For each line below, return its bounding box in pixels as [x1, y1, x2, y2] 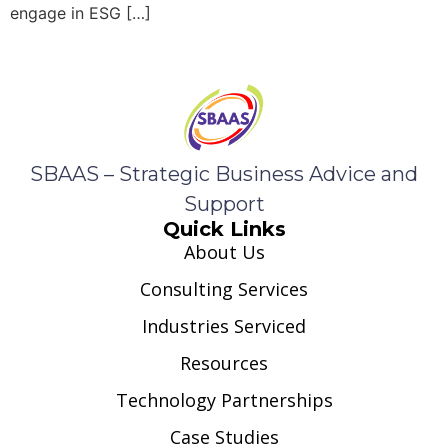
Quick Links [162, 217, 286, 242]
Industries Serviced [142, 314, 306, 339]
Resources [180, 351, 268, 376]
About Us [183, 240, 265, 265]
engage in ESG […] [10, 2, 151, 23]
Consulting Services [140, 277, 308, 302]
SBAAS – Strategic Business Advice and [30, 162, 418, 187]
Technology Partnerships [115, 388, 333, 413]
